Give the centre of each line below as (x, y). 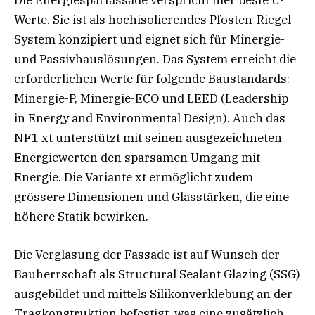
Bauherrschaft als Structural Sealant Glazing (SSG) (157, 274)
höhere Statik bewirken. (81, 216)
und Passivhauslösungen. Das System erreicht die (155, 59)
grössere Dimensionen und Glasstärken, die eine (152, 197)
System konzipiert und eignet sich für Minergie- (149, 39)
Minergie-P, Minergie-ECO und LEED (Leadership (151, 98)
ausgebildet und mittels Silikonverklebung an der (153, 294)
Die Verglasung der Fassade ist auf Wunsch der (147, 254)
